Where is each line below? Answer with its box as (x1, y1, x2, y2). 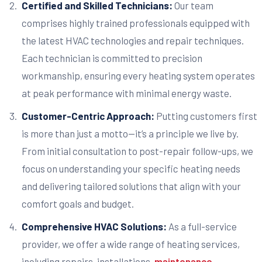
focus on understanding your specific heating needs (21, 162, 240, 174)
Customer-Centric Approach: (21, 109, 156, 122)
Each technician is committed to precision (21, 52, 202, 64)
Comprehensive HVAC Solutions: (21, 220, 168, 232)
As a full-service (168, 220, 237, 232)
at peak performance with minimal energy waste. (21, 87, 232, 99)
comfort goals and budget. (21, 197, 134, 209)
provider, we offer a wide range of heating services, (21, 237, 240, 250)
